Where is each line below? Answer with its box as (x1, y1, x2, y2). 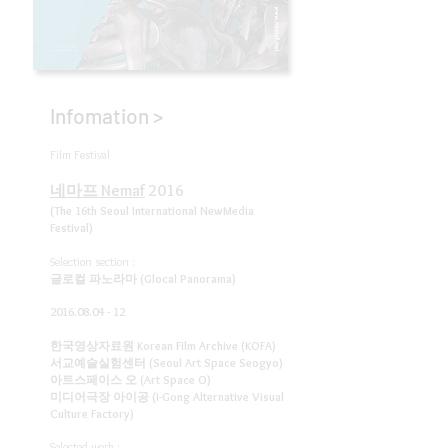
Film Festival (50, 147, 110, 162)
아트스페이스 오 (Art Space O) (50, 372, 211, 387)
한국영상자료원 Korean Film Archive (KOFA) (50, 338, 276, 353)
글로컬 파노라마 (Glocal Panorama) (50, 271, 236, 286)
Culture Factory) (50, 406, 134, 421)
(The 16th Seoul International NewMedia (50, 203, 254, 218)
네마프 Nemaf (50, 181, 145, 200)
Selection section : (50, 254, 135, 269)
